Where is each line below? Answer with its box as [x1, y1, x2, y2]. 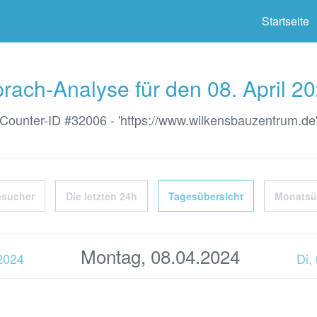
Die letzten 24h [66, 189, 137, 203]
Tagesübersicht [168, 189, 243, 203]
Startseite [262, 13, 309, 29]
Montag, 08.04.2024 [81, 243, 240, 269]
